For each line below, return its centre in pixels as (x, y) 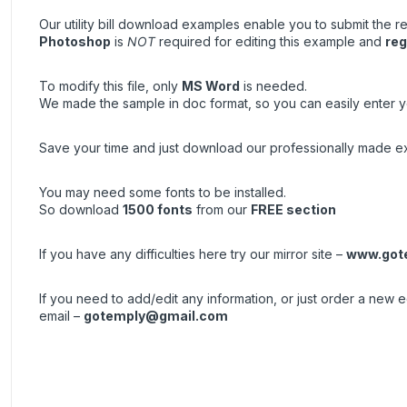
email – (61, 316)
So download (81, 210)
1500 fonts (158, 210)
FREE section (293, 210)
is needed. (273, 86)
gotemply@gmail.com (156, 316)
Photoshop (75, 42)
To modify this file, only (110, 86)
